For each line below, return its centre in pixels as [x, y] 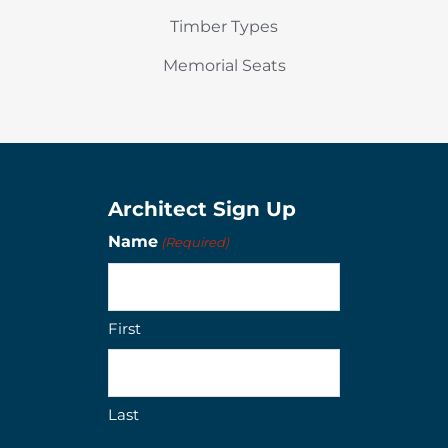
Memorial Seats [224, 66]
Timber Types [224, 27]
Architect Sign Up [201, 209]
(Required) [194, 242]
